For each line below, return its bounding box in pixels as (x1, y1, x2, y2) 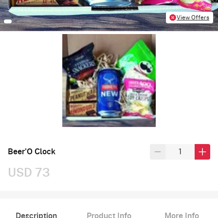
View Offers (177, 15, 210, 20)
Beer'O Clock (8, 147, 55, 156)
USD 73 (8, 167, 50, 179)
